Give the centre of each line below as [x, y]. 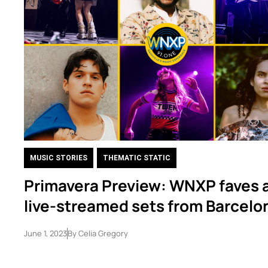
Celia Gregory [102, 233]
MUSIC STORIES [59, 158]
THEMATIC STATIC [137, 158]
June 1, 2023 [45, 233]
